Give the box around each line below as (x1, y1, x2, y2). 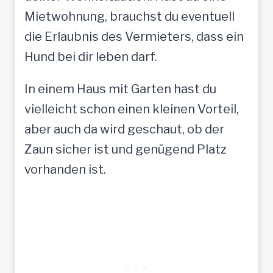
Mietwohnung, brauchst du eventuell (24, 9, 235, 24)
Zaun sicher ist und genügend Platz (24, 141, 227, 157)
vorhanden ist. (24, 161, 106, 177)
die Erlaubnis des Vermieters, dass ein (24, 29, 244, 44)
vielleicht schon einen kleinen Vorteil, (24, 101, 239, 116)
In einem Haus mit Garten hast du (24, 81, 216, 96)
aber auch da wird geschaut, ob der (24, 121, 224, 136)
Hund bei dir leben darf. (24, 49, 157, 64)
